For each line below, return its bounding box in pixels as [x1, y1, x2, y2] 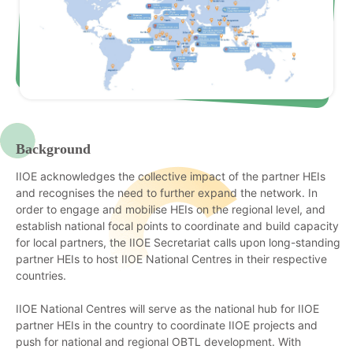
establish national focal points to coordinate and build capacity [16, 218, 339, 232]
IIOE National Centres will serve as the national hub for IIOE [16, 301, 319, 315]
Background [16, 140, 91, 157]
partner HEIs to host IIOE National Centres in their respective [16, 251, 327, 266]
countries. [16, 268, 66, 282]
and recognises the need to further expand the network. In [16, 185, 318, 199]
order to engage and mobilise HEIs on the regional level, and [16, 202, 325, 216]
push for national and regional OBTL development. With [16, 334, 301, 348]
